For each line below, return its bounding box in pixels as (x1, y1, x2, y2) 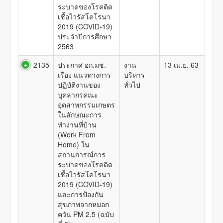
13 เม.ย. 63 (164, 60, 201, 70)
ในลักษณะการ (58, 110, 102, 119)
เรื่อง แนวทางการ (58, 70, 111, 80)
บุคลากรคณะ (58, 90, 98, 100)
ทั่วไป (124, 80, 140, 90)
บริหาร (124, 70, 145, 80)
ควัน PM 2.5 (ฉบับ (58, 209, 114, 219)
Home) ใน (58, 139, 90, 149)
